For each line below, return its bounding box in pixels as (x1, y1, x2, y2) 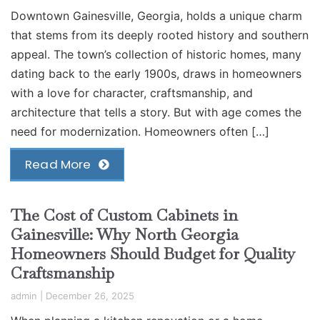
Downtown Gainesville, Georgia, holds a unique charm (11, 8, 302, 23)
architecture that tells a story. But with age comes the (11, 104, 301, 119)
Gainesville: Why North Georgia (11, 224, 239, 244)
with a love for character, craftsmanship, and (11, 85, 253, 100)
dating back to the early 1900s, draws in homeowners (11, 66, 301, 81)
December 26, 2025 (46, 290, 134, 302)
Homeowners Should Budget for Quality (11, 243, 296, 264)
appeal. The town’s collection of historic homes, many (11, 46, 301, 61)
